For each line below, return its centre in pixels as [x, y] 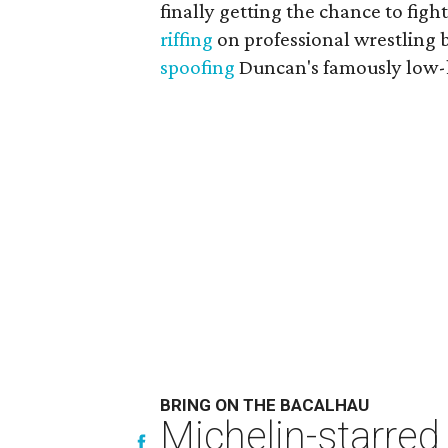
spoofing [197, 67]
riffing [186, 39]
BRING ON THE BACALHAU [264, 405]
